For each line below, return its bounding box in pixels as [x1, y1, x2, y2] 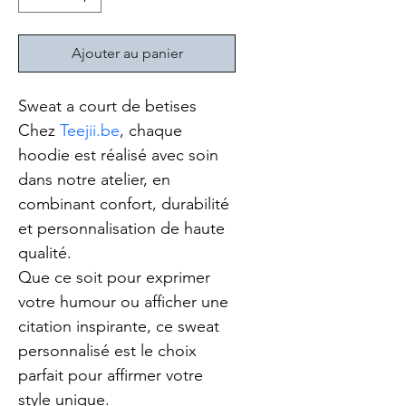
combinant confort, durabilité [18, 194, 234, 215]
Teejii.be [60, 121, 120, 141]
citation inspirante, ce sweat [18, 316, 224, 337]
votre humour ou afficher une [18, 292, 233, 313]
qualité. [18, 243, 72, 264]
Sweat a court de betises [18, 96, 197, 117]
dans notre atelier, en [18, 169, 175, 190]
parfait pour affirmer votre [18, 365, 208, 386]
